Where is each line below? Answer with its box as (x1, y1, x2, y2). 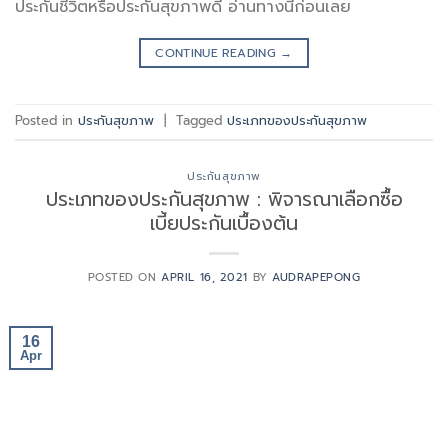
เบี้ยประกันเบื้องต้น (150, 208, 298, 238)
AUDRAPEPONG (272, 268, 361, 286)
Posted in (15, 111, 78, 131)
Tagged (176, 111, 227, 131)
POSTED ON (87, 268, 162, 286)
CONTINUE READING (155, 44, 281, 62)
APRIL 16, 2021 (161, 268, 249, 286)
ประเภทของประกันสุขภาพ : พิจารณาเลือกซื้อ (45, 184, 403, 214)
